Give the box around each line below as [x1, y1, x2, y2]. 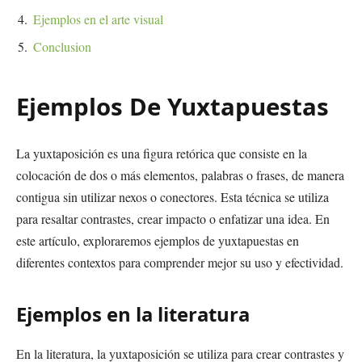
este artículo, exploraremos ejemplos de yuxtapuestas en [16, 232, 299, 250]
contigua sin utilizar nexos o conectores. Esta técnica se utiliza [16, 188, 329, 206]
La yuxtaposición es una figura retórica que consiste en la [16, 145, 307, 162]
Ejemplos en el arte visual [33, 10, 163, 27]
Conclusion [33, 37, 91, 55]
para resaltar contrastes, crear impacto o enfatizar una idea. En [16, 210, 330, 228]
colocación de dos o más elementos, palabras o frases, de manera [16, 166, 344, 184]
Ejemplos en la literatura [16, 300, 250, 327]
